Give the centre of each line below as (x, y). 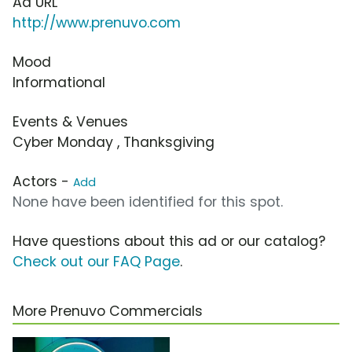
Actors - (43, 182)
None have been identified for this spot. (148, 202)
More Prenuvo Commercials (108, 312)
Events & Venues (70, 122)
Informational (59, 83)
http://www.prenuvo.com (97, 23)
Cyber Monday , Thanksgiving (114, 143)
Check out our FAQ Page (96, 262)
